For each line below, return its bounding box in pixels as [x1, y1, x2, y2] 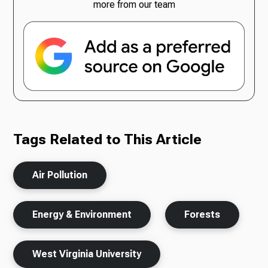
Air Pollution [32, 169, 88, 181]
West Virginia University [32, 248, 142, 260]
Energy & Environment [32, 208, 132, 220]
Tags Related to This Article [13, 130, 202, 148]
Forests [184, 208, 221, 220]
